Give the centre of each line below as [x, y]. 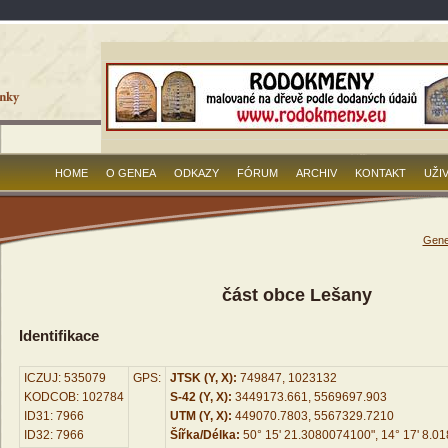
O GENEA [131, 173]
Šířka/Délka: [204, 435]
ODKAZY [196, 173]
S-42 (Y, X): [200, 397]
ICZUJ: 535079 [64, 378]
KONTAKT [380, 173]
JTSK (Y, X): [203, 378]
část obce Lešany [297, 295]
